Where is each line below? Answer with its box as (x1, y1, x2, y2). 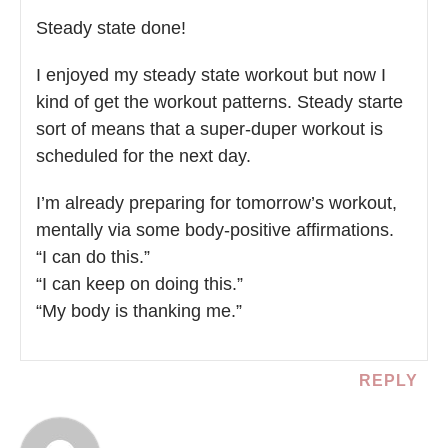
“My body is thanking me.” (36, 301, 242, 322)
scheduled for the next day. (36, 146, 251, 167)
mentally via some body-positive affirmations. (36, 220, 394, 241)
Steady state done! (36, 18, 186, 39)
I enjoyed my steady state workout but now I (36, 65, 386, 86)
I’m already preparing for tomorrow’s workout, (36, 193, 397, 214)
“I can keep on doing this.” (36, 274, 243, 295)
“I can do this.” (36, 247, 150, 268)
